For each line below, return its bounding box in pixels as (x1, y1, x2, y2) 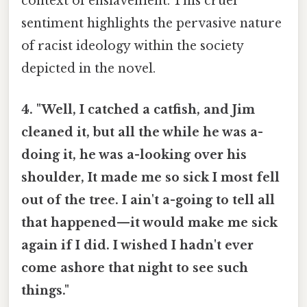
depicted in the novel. (21, 61, 156, 77)
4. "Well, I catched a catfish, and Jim (21, 101, 255, 117)
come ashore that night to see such (21, 260, 248, 275)
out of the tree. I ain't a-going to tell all (21, 192, 275, 208)
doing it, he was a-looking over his (21, 147, 247, 162)
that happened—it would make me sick (21, 214, 278, 230)
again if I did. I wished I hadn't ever (21, 237, 254, 253)
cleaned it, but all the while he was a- (21, 124, 263, 140)
